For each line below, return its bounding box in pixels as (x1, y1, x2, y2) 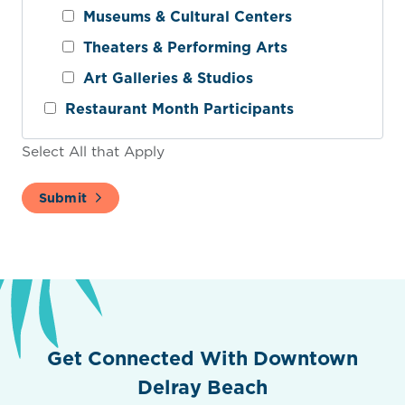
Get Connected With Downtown (47, 344, 358, 372)
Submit (38, 189, 87, 208)
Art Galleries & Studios (74, 68, 253, 89)
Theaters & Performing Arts (74, 37, 287, 58)
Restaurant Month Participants (56, 99, 294, 119)
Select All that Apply (22, 141, 165, 162)
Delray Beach (137, 373, 268, 401)
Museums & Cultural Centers (74, 6, 292, 27)
